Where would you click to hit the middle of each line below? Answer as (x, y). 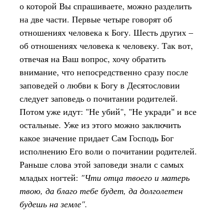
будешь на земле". (54, 204)
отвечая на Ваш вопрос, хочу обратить (93, 59)
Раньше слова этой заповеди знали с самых (102, 164)
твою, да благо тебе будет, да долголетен (101, 191)
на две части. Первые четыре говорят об (96, 19)
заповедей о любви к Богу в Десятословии (100, 85)
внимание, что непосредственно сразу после (104, 72)
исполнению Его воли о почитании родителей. (108, 151)
